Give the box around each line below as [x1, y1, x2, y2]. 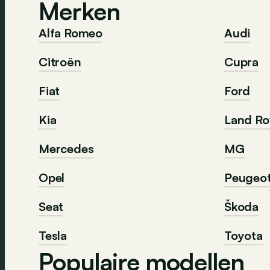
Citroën [39, 54, 81, 69]
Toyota [224, 228, 263, 243]
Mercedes [39, 141, 94, 156]
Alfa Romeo [39, 25, 102, 40]
